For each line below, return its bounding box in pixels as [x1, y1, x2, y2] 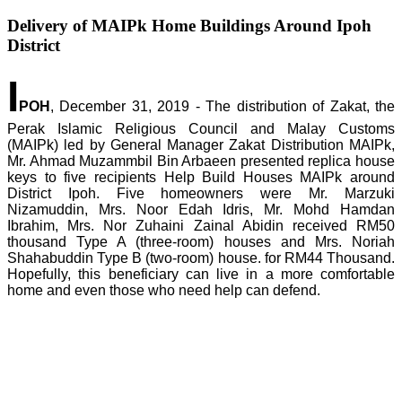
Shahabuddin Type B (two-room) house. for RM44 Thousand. [7, 250, 395, 267]
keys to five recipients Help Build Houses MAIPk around [7, 170, 395, 186]
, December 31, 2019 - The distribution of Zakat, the [50, 99, 395, 115]
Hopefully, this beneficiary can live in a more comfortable [7, 267, 395, 283]
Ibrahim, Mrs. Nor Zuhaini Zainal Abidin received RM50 [7, 218, 395, 234]
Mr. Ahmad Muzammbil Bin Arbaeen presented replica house [7, 153, 395, 170]
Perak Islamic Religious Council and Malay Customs [7, 121, 395, 137]
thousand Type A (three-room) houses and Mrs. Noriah [7, 234, 395, 250]
